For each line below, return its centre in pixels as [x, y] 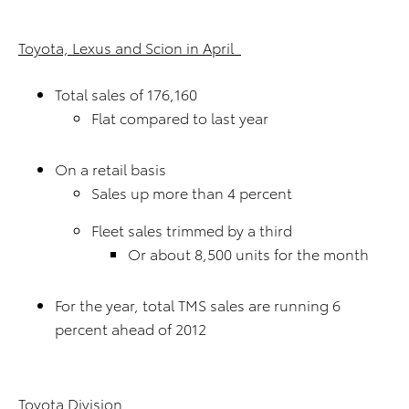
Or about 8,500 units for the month [248, 253]
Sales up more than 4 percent [192, 192]
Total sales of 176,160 [126, 94]
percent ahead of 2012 [131, 328]
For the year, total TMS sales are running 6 [198, 304]
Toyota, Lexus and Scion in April [130, 47]
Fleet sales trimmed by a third [192, 230]
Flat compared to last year [180, 117]
